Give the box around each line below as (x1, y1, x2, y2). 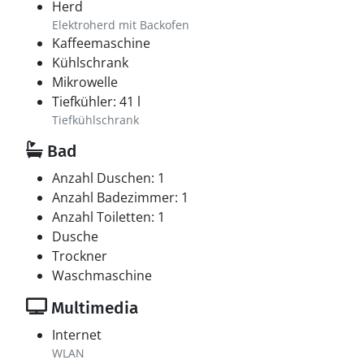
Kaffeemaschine (52, 34, 150, 52)
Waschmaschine (52, 266, 152, 284)
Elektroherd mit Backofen (52, 17, 189, 32)
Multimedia (47, 297, 138, 318)
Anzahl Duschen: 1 (52, 169, 165, 187)
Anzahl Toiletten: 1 (52, 208, 165, 226)
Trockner (52, 247, 107, 265)
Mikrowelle (52, 73, 118, 91)
